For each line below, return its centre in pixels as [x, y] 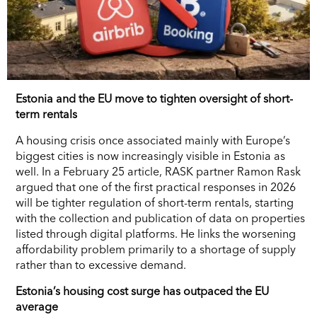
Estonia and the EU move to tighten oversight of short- [154, 98]
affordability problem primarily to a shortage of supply [156, 249]
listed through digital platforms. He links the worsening [156, 233]
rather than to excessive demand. [101, 264]
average [37, 306]
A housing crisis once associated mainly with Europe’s [153, 140]
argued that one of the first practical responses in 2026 [156, 186]
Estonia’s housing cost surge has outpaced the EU [142, 290]
